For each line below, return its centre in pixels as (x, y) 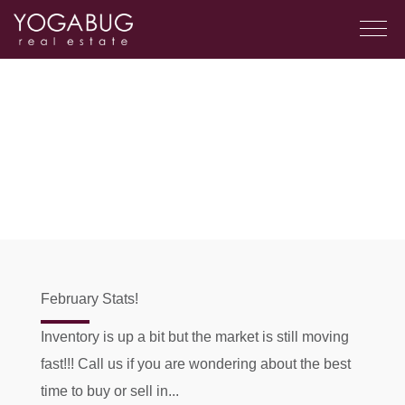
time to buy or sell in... (109, 391)
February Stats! (89, 299)
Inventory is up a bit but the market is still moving (194, 337)
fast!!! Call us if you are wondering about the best (195, 364)
